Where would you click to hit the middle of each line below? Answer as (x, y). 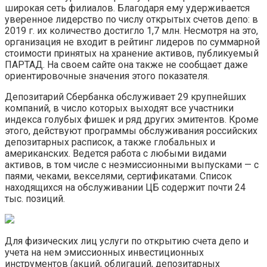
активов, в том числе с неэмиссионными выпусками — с (132, 164)
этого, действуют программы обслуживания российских (131, 131)
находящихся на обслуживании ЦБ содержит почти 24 (125, 187)
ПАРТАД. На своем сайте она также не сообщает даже (126, 64)
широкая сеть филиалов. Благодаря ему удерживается (127, 8)
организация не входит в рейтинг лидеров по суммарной (132, 42)
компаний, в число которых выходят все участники (119, 108)
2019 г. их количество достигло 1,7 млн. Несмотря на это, (131, 30)
